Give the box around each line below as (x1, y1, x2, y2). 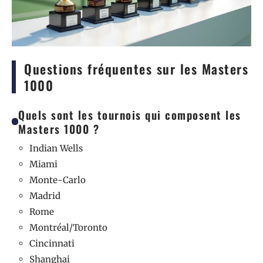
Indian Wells (29, 143, 83, 154)
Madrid (29, 190, 60, 201)
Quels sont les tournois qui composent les (18, 106, 241, 123)
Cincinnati (29, 238, 75, 249)
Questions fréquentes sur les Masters (24, 59, 248, 78)
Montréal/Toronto (29, 222, 107, 233)
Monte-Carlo (29, 174, 86, 186)
